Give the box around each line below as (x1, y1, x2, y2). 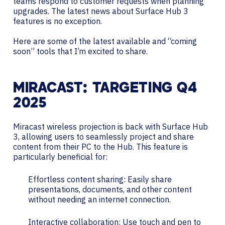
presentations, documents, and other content (28, 184, 192, 194)
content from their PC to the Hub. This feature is (13, 141, 188, 152)
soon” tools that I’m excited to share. (13, 46, 148, 56)
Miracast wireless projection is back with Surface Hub (13, 121, 208, 132)
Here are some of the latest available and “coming (13, 36, 197, 46)
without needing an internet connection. (28, 194, 171, 204)
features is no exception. (13, 16, 102, 26)
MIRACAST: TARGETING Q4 (13, 81, 197, 96)
